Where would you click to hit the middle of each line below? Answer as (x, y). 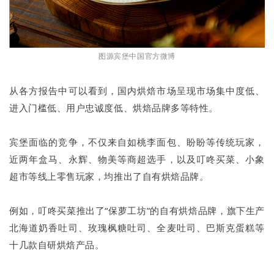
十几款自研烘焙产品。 (57, 245)
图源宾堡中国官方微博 (137, 56)
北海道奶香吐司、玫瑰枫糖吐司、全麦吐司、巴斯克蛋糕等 (137, 228)
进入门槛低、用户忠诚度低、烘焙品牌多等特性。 (114, 108)
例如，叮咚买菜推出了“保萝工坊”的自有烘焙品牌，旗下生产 (137, 211)
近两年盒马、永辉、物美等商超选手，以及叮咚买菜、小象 (137, 159)
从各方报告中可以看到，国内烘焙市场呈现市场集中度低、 (137, 91)
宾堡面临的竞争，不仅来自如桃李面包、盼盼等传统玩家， (137, 142)
